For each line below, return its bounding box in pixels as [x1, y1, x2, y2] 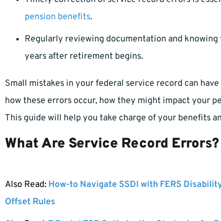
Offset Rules [5, 196, 55, 208]
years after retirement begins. [25, 51, 143, 63]
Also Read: [5, 179, 48, 191]
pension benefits [25, 11, 90, 23]
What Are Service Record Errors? [5, 135, 219, 153]
